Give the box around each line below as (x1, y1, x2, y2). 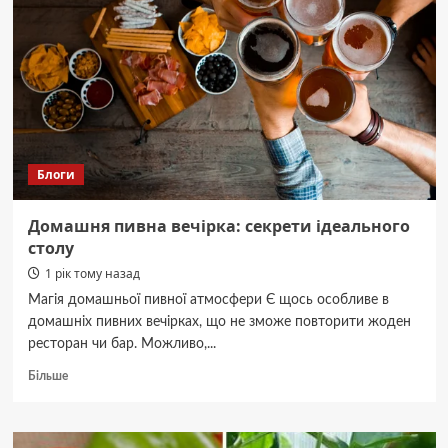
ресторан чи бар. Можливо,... (27, 337, 216, 351)
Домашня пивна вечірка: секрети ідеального (27, 215, 410, 237)
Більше (27, 370, 68, 382)
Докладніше (66, 367, 138, 379)
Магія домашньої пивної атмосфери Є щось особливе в (27, 293, 389, 307)
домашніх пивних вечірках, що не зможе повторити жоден (27, 315, 411, 329)
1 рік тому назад (44, 265, 140, 282)
